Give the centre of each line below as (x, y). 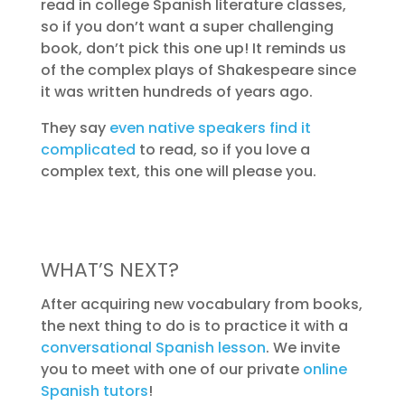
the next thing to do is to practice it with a (194, 326)
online (325, 369)
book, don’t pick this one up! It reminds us (193, 48)
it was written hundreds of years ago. (176, 92)
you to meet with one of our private (171, 369)
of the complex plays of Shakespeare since (198, 70)
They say (75, 128)
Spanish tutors (94, 391)
